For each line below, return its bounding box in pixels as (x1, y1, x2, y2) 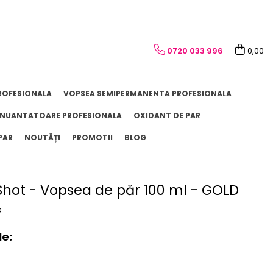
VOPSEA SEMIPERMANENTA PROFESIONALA (63, 88, 232, 99)
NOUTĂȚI (24, 132, 60, 143)
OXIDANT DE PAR (133, 110, 200, 121)
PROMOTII (71, 132, 113, 143)
